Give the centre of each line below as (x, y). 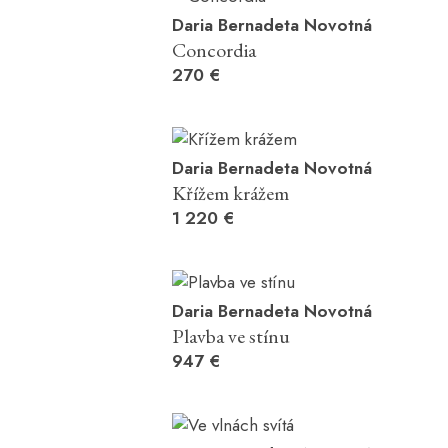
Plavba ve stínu (231, 336)
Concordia (214, 50)
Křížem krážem (230, 193)
